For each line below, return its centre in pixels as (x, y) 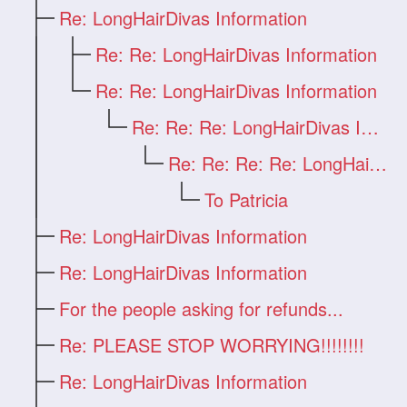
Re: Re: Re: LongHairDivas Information (370, 126)
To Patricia (247, 199)
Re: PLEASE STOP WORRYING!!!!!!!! (212, 344)
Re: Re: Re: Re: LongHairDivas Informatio (378, 163)
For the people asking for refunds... (202, 308)
